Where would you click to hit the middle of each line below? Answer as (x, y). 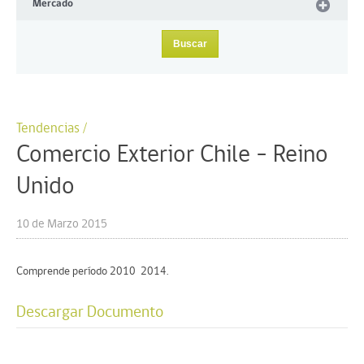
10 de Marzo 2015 (62, 225)
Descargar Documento (90, 313)
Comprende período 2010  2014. (92, 272)
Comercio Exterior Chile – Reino (172, 156)
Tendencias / (52, 129)
